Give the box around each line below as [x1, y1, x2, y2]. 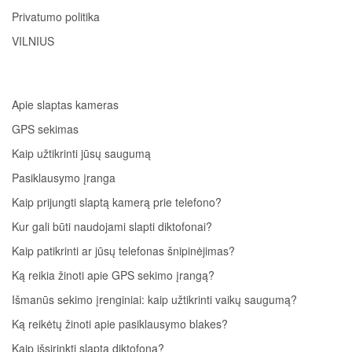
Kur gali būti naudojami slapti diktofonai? [12, 218, 212, 235]
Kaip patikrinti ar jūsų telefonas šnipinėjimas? [12, 243, 235, 259]
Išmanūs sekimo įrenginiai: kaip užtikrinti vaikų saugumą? [12, 291, 297, 308]
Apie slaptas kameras [12, 97, 119, 113]
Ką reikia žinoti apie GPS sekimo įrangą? [12, 267, 214, 284]
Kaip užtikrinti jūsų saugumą [12, 145, 151, 162]
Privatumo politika [12, 9, 100, 25]
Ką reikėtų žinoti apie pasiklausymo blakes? [12, 316, 228, 332]
